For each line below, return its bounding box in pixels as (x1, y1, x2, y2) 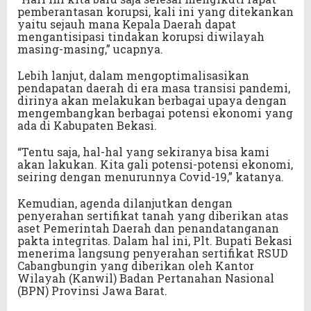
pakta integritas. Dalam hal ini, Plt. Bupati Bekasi (17, 233, 292, 248)
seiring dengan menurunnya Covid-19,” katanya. (17, 169, 284, 184)
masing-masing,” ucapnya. (17, 41, 163, 56)
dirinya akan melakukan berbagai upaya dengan (17, 92, 287, 108)
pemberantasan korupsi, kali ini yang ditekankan (17, 3, 294, 19)
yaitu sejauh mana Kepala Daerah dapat (17, 16, 236, 31)
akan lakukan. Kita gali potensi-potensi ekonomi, (17, 156, 293, 171)
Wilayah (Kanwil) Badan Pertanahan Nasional (17, 270, 274, 285)
